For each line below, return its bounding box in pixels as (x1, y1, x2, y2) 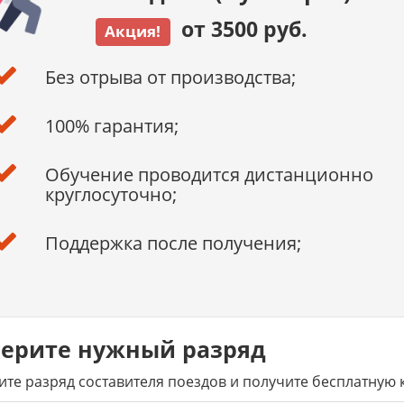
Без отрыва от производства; (44, 65, 296, 89)
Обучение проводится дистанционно (44, 162, 373, 187)
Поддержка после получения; (44, 231, 301, 255)
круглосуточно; (44, 182, 177, 207)
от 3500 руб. (170, 14, 308, 43)
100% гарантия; (44, 114, 179, 138)
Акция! (105, 21, 161, 41)
